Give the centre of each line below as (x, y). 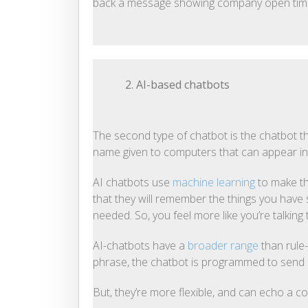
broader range (223, 246)
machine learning (214, 183)
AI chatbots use (133, 183)
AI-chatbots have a (140, 246)
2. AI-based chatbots (176, 85)
